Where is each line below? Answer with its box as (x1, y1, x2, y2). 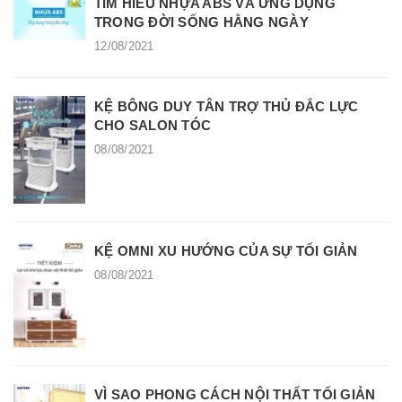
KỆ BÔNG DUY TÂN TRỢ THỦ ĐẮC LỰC (94, 99, 359, 115)
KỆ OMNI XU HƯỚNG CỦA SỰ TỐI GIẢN (94, 242, 358, 258)
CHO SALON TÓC (94, 118, 212, 134)
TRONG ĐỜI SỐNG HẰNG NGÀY (94, 14, 309, 31)
